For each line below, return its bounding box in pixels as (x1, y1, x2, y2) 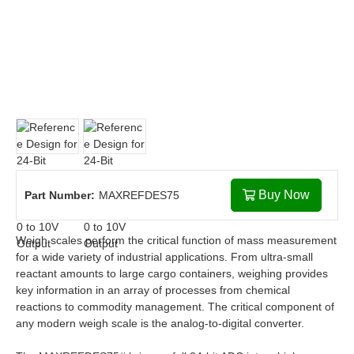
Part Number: (24, 188, 95, 201)
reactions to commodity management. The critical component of (16, 300, 334, 313)
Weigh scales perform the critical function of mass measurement (16, 234, 337, 247)
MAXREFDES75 (99, 188, 179, 201)
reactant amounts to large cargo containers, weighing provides (16, 267, 328, 280)
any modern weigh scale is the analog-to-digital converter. (16, 317, 304, 330)
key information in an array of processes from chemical (16, 284, 290, 296)
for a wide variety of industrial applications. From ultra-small (16, 250, 313, 263)
